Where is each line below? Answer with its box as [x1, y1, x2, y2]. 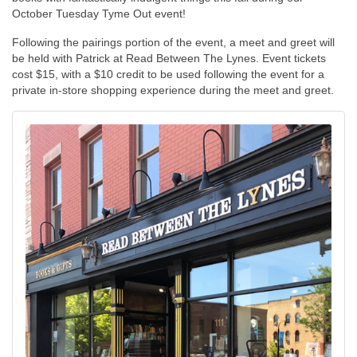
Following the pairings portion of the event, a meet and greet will [12, 36, 335, 49]
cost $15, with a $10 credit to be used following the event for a [12, 68, 324, 80]
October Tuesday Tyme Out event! [12, 7, 186, 20]
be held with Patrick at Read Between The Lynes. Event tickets [12, 52, 326, 65]
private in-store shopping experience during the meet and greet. [12, 84, 334, 96]
